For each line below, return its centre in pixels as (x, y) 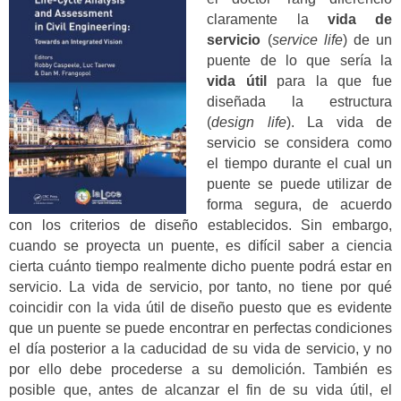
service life (307, 39)
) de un (367, 39)
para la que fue (329, 81)
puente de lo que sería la (299, 60)
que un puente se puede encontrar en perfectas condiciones (200, 328)
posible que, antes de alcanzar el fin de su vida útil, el (200, 389)
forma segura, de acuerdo (299, 204)
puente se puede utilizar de (299, 183)
